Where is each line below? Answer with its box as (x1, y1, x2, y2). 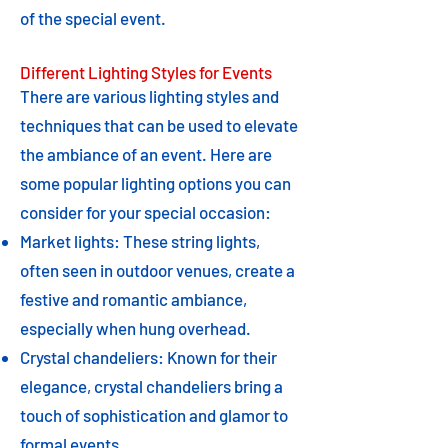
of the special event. (20, 8, 166, 28)
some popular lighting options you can (20, 173, 291, 193)
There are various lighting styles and (20, 86, 279, 106)
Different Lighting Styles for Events (20, 62, 272, 82)
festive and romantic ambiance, (20, 289, 247, 309)
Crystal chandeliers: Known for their (20, 347, 277, 367)
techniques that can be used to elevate (20, 115, 298, 135)
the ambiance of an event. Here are (20, 144, 272, 164)
